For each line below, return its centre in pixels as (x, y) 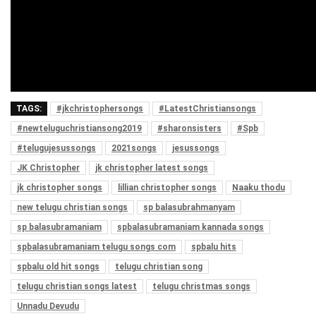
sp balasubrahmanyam (189, 207)
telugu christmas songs (201, 286)
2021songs (134, 148)
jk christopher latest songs (152, 168)
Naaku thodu (259, 187)
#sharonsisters (189, 128)
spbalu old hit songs (58, 266)
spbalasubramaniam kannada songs (190, 227)
